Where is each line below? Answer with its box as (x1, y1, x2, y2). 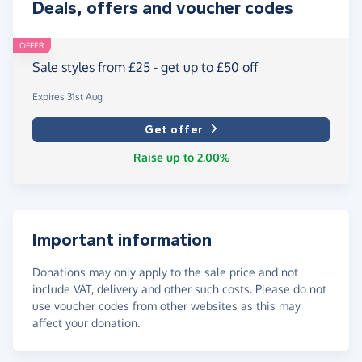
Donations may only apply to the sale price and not (32, 264, 298, 279)
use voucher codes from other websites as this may (32, 298, 301, 313)
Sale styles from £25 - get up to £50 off (32, 58, 258, 75)
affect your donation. (32, 315, 140, 330)
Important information (32, 229, 212, 250)
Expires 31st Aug (32, 90, 103, 103)
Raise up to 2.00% (133, 149, 229, 164)
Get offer (145, 122, 204, 137)
